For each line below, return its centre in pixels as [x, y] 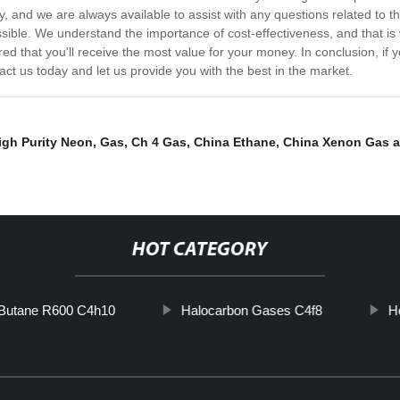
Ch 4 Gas [159, 142]
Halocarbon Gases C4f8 [251, 311]
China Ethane [235, 142]
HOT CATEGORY [200, 251]
